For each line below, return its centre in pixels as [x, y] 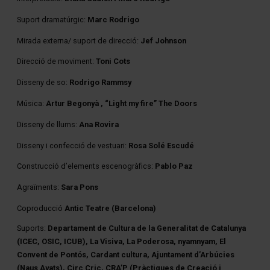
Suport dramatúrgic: [52, 19]
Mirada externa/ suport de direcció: [79, 40]
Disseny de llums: [48, 124]
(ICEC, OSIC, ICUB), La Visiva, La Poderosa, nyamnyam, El [121, 241]
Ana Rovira [99, 124]
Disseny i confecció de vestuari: [72, 145]
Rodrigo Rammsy [100, 83]
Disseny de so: [43, 83]
